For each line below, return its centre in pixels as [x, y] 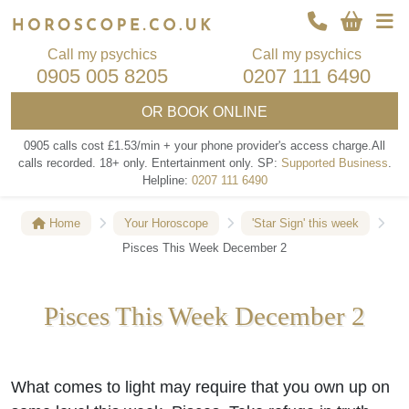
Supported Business [334, 163]
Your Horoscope [166, 223]
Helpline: [167, 180]
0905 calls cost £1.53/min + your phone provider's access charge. [198, 146]
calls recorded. [57, 163]
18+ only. [123, 163]
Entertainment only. [202, 163]
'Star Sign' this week [305, 223]
